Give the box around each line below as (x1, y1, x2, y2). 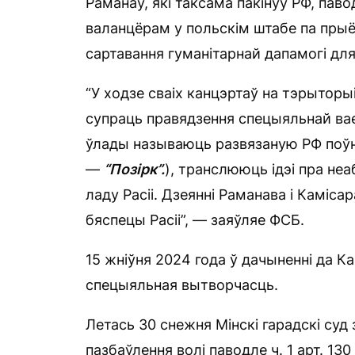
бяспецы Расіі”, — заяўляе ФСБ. (86, 212, 304, 228)
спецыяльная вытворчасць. (86, 277, 278, 293)
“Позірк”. (104, 161, 165, 177)
